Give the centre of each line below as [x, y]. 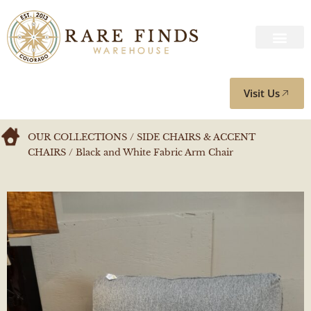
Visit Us [262, 93]
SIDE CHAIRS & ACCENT [196, 137]
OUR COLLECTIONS [77, 137]
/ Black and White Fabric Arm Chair [150, 152]
